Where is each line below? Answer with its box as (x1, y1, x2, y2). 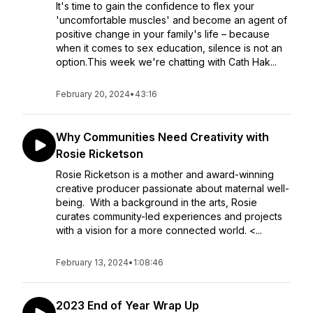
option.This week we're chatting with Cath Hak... (56, 56, 277, 68)
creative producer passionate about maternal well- (56, 182, 289, 194)
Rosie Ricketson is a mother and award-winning (56, 168, 274, 180)
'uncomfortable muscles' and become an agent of (56, 14, 287, 26)
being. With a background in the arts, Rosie (56, 196, 257, 208)
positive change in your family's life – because (56, 28, 270, 40)
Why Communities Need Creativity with (56, 130, 269, 144)
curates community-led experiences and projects (56, 210, 282, 222)
